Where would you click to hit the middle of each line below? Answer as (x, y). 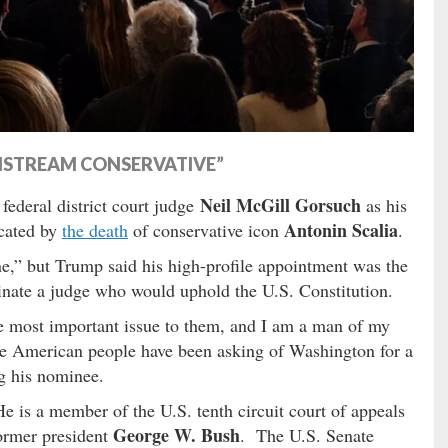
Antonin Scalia (341, 229)
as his (384, 204)
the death (95, 229)
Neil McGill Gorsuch (280, 204)
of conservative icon (206, 229)
